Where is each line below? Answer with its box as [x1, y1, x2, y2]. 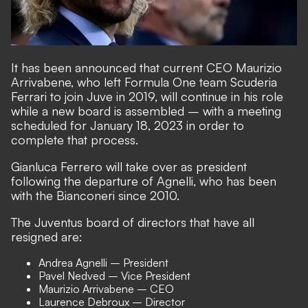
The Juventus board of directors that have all [11, 214, 254, 230]
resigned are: [11, 228, 82, 244]
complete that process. [11, 131, 138, 147]
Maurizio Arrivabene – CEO [38, 281, 174, 296]
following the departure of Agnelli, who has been [11, 173, 276, 188]
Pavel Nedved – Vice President [38, 268, 190, 283]
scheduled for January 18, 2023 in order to [11, 117, 244, 133]
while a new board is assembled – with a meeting [11, 102, 281, 118]
